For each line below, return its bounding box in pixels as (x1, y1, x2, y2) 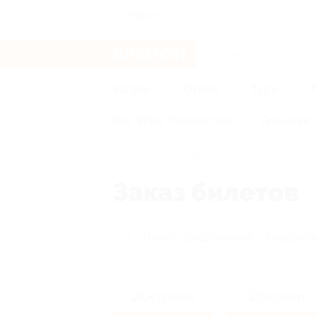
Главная (113, 151, 149, 163)
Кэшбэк (175, 151, 213, 163)
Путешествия (169, 115, 231, 126)
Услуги (113, 82, 150, 96)
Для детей (261, 115, 309, 126)
